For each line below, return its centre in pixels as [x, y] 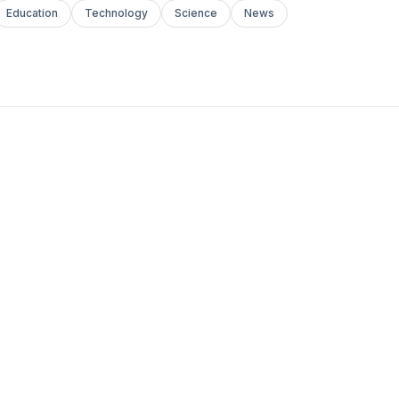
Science [196, 13]
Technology [116, 13]
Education [32, 13]
